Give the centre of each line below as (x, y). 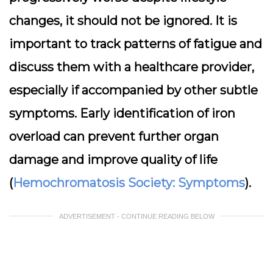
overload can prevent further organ (114, 136)
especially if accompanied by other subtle (133, 90)
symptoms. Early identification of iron (122, 113)
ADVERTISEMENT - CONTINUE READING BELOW (136, 216)
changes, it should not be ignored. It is (123, 21)
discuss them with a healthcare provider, (132, 67)
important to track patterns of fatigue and (136, 44)
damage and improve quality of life (113, 160)
